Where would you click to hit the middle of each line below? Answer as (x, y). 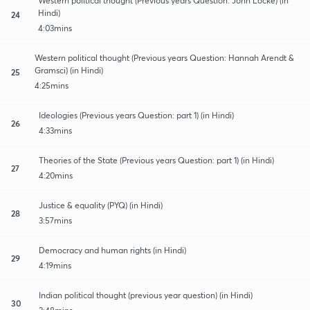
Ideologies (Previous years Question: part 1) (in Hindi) (136, 115)
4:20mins (56, 175)
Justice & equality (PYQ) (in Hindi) (101, 205)
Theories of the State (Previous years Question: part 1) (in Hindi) (156, 160)
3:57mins (55, 220)
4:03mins (55, 28)
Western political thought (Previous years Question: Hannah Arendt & (165, 57)
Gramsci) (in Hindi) (69, 70)
